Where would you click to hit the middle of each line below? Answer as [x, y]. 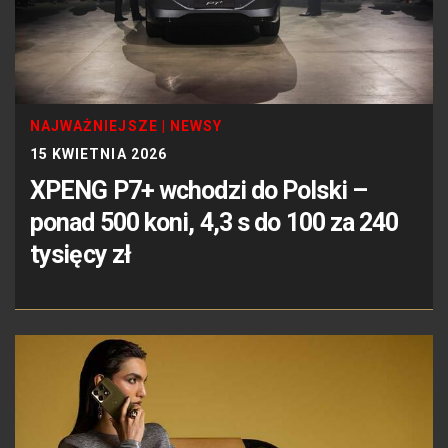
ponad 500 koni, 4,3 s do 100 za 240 [214, 223]
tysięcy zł [80, 255]
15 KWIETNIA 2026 [98, 154]
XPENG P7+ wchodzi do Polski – [198, 191]
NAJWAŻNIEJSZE [94, 126]
